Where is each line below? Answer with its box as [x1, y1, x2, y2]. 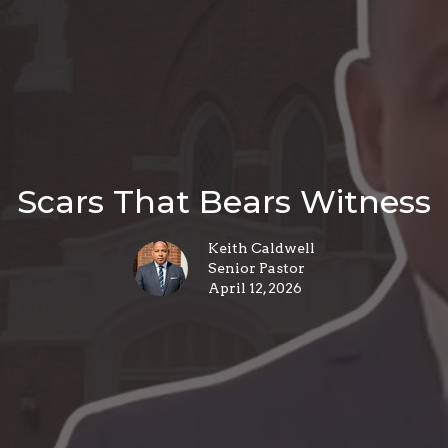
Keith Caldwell [208, 240, 315, 257]
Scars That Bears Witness [17, 182, 431, 222]
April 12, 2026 [208, 280, 302, 297]
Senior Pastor [208, 260, 305, 277]
